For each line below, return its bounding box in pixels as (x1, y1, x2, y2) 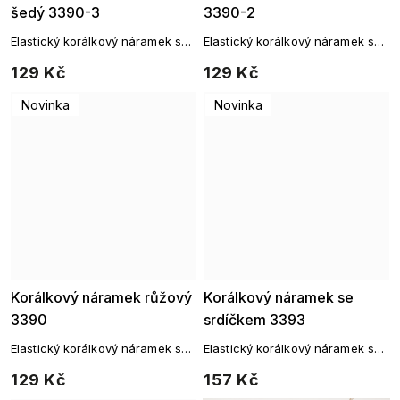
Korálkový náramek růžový (11, 288, 192, 306)
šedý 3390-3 (11, 4, 100, 21)
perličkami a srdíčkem (204, 358, 327, 372)
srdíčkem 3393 (204, 311, 305, 329)
